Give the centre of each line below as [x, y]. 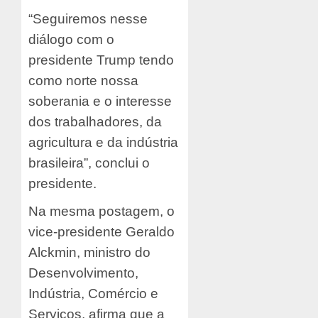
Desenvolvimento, [83, 273]
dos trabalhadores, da [95, 122]
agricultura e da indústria [103, 143]
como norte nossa [83, 81]
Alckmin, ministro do [89, 253]
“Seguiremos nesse [88, 19]
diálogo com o [71, 40]
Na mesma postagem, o [102, 212]
